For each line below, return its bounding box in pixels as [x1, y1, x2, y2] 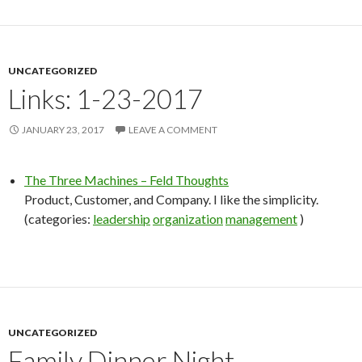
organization [153, 211, 223, 226]
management [225, 211, 297, 226]
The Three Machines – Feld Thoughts [24, 172, 229, 187]
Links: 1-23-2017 [8, 82, 203, 115]
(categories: [24, 211, 93, 226]
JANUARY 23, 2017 [22, 124, 104, 136]
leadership [93, 211, 150, 226]
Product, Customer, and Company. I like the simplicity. [24, 192, 318, 207]
